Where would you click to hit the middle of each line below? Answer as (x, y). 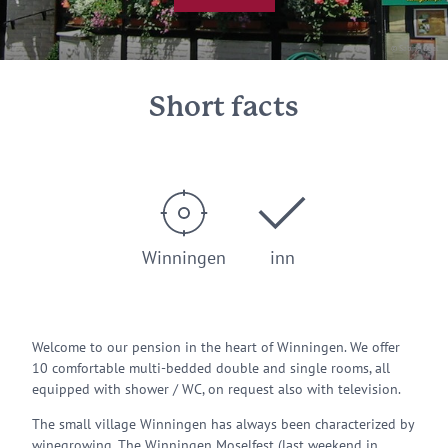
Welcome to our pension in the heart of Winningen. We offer (216, 347)
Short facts (224, 108)
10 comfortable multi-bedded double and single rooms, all (211, 368)
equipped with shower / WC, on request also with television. (216, 389)
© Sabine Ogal (414, 48)
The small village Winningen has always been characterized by (223, 424)
